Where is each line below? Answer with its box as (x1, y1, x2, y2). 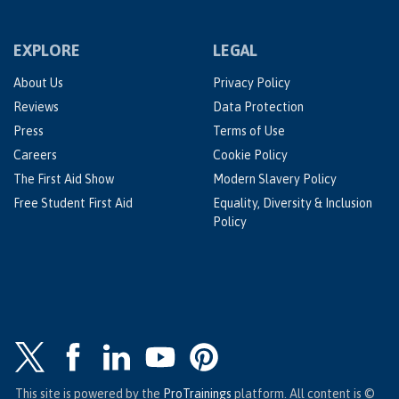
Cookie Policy (213, 148, 288, 162)
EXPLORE (13, 41, 80, 60)
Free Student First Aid (13, 196, 133, 210)
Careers (13, 148, 57, 162)
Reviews (13, 100, 59, 114)
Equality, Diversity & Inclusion (213, 196, 372, 210)
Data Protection (213, 100, 304, 114)
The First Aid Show (13, 172, 114, 186)
